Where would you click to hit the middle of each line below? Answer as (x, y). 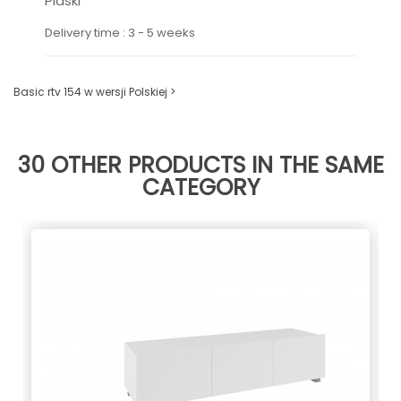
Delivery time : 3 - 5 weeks (120, 32)
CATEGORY (200, 187)
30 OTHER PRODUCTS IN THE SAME (200, 165)
